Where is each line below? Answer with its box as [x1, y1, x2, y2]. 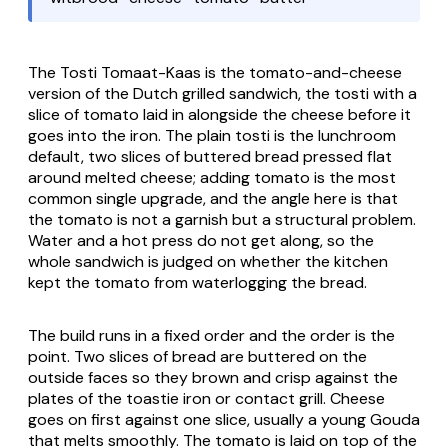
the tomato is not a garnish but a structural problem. [28, 209, 416, 231]
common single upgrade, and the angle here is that [28, 188, 398, 210]
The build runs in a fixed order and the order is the [28, 325, 395, 347]
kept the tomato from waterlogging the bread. [28, 272, 367, 294]
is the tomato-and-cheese [201, 62, 402, 84]
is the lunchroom [270, 125, 396, 147]
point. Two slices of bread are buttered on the [28, 346, 367, 368]
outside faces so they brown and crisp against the [28, 367, 398, 389]
